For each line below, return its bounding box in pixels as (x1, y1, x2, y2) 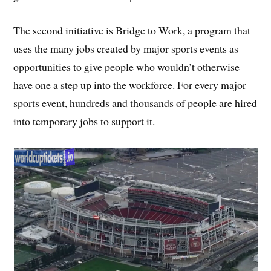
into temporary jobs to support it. (13, 113, 155, 128)
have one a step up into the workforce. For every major (13, 77, 247, 92)
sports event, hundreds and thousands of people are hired (13, 95, 258, 110)
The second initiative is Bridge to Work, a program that (13, 22, 251, 38)
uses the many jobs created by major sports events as (13, 41, 239, 56)
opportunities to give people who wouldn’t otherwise (13, 59, 240, 74)
